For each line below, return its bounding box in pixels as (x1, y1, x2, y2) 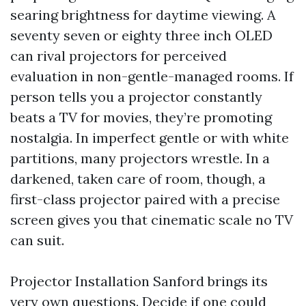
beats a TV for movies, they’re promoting (10, 109, 272, 126)
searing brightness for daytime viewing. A (10, 6, 276, 23)
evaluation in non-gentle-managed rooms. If (10, 68, 294, 85)
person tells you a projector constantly (10, 88, 262, 105)
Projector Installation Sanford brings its (10, 273, 268, 290)
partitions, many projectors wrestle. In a (10, 150, 270, 167)
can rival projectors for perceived (10, 47, 227, 64)
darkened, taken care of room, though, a (10, 170, 266, 187)
